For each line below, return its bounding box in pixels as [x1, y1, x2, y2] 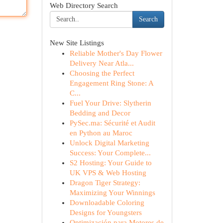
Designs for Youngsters [69, 209, 142, 217]
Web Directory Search [49, 1, 118, 9]
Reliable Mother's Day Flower [69, 49, 162, 57]
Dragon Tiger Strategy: [69, 179, 140, 187]
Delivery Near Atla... [69, 59, 134, 67]
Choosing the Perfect [69, 69, 134, 77]
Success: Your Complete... [69, 149, 151, 157]
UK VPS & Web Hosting [69, 169, 146, 177]
